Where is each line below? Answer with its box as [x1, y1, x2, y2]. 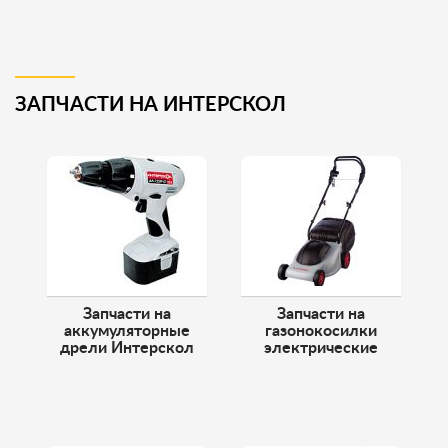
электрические [264, 340, 378, 356]
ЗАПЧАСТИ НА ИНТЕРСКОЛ [15, 95, 286, 115]
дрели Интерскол [60, 340, 194, 356]
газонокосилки [265, 323, 377, 339]
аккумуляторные [64, 323, 190, 339]
